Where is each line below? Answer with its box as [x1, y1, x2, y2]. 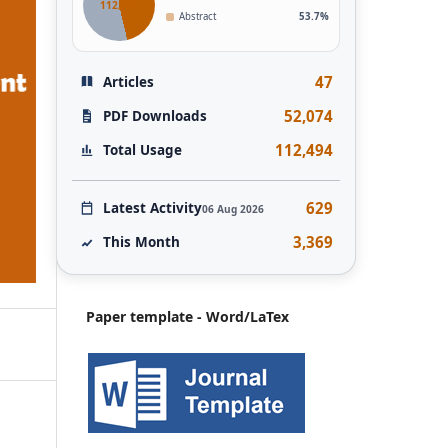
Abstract [178, 9, 216, 23]
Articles [103, 72, 155, 91]
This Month [103, 233, 181, 252]
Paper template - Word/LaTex [86, 307, 289, 327]
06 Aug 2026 [202, 201, 265, 216]
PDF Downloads [103, 106, 208, 125]
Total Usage [103, 141, 183, 160]
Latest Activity [103, 198, 203, 217]
